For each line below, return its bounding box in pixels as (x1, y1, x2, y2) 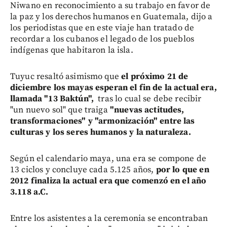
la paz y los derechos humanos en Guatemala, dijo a (10, 11, 213, 22)
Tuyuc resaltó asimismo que (10, 71, 122, 82)
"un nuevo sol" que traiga (10, 104, 110, 116)
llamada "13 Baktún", (10, 93, 94, 104)
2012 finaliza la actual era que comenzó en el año (10, 175, 207, 186)
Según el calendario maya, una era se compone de (10, 153, 207, 164)
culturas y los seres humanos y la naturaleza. (10, 127, 191, 138)
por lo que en (156, 164, 209, 175)
